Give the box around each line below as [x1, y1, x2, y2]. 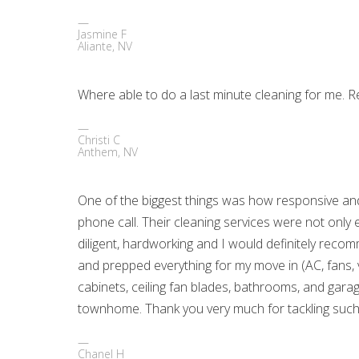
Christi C [78, 132, 121, 148]
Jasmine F [78, 26, 127, 42]
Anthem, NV [78, 144, 139, 160]
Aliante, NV [78, 38, 133, 54]
